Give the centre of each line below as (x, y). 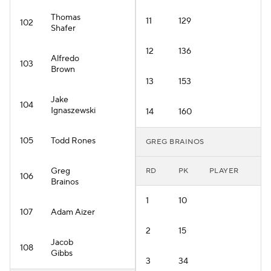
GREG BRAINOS (175, 142)
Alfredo (65, 59)
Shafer (63, 28)
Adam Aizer (73, 212)
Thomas (66, 18)
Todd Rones (73, 141)
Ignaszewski (73, 111)
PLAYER (224, 171)
